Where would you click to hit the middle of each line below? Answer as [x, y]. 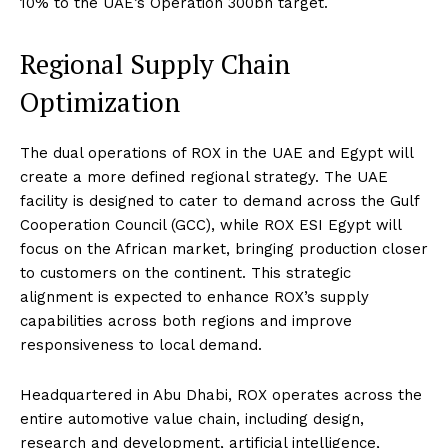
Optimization [100, 102]
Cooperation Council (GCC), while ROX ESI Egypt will [210, 225]
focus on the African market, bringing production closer [224, 249]
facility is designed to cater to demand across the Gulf [219, 201]
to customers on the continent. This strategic [185, 273]
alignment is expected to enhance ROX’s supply [194, 297]
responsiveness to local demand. [141, 345]
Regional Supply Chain [155, 64]
